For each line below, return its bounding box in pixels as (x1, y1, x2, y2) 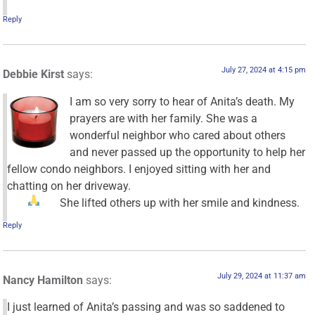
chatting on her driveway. (7, 179, 131, 193)
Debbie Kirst (3, 67, 65, 82)
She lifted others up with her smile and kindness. (59, 195, 300, 210)
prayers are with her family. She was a (70, 111, 258, 125)
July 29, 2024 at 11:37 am (217, 271, 306, 281)
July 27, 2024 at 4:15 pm (221, 65, 306, 75)
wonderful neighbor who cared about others (70, 128, 286, 142)
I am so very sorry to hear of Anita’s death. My (70, 94, 295, 108)
